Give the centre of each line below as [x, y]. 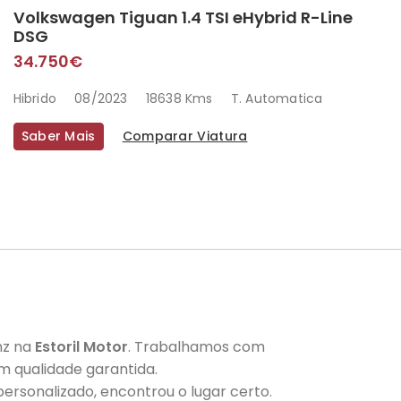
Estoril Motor [81, 347]
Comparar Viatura [185, 137]
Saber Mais [58, 137]
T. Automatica [277, 99]
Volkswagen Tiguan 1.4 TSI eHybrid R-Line [183, 18]
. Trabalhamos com [196, 347]
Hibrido [35, 99]
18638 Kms [179, 99]
